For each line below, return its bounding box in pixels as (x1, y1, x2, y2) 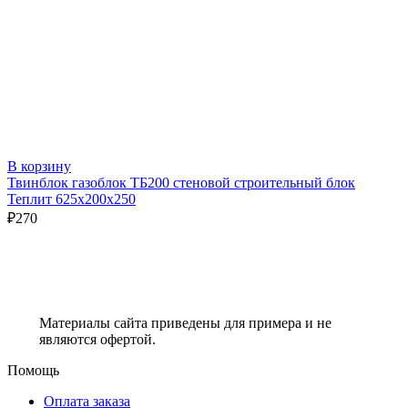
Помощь (7, 362, 59, 378)
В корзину (7, 158, 71, 174)
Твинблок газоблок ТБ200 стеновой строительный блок (7, 174, 355, 190)
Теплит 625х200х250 (7, 190, 136, 207)
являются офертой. (38, 331, 156, 347)
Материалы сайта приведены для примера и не (38, 314, 331, 331)
